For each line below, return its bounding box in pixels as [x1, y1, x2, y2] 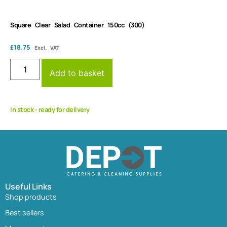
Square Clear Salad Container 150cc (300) [10, 20, 144, 29]
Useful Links [5, 180, 52, 192]
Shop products [5, 192, 57, 202]
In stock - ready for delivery [10, 105, 90, 115]
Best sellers [5, 207, 44, 217]
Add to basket [50, 68, 105, 79]
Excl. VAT [34, 44, 59, 51]
